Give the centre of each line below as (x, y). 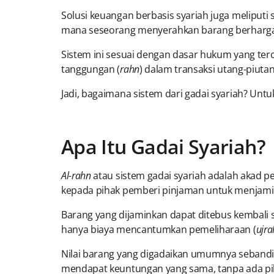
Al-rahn (76, 176)
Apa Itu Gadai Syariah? (163, 147)
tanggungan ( (91, 69)
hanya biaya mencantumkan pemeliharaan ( (159, 230)
